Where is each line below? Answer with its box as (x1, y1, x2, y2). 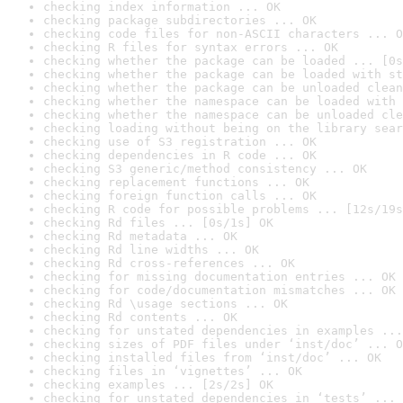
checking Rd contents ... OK (43, 310, 237, 324)
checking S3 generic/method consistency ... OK (43, 162, 367, 175)
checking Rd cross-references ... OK (43, 256, 295, 270)
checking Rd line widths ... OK (43, 243, 259, 256)
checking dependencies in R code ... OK (43, 148, 317, 162)
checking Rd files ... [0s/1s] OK (43, 216, 273, 229)
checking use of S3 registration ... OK (43, 135, 317, 148)
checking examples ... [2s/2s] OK (43, 378, 273, 391)
